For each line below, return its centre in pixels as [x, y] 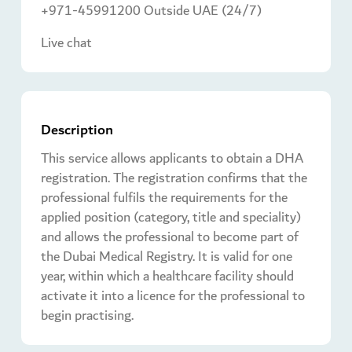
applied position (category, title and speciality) [171, 218]
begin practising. [87, 316]
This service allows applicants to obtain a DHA [172, 159]
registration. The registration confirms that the [174, 178]
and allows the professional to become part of [170, 237]
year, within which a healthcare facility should [167, 277]
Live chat [66, 43]
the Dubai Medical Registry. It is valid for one [167, 257]
